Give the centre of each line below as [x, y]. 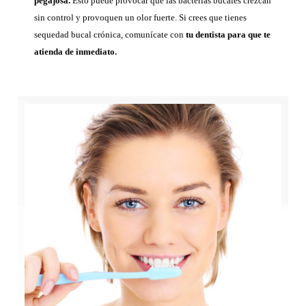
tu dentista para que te [228, 34]
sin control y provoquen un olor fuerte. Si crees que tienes [140, 17]
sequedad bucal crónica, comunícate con [110, 34]
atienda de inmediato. [75, 51]
